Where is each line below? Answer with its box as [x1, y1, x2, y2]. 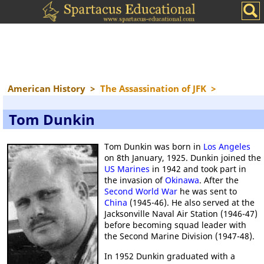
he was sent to [177, 186, 237, 197]
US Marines [104, 163, 150, 174]
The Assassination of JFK [100, 82, 206, 94]
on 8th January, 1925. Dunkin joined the [104, 152, 261, 163]
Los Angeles [203, 141, 250, 152]
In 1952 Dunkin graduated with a [104, 250, 235, 262]
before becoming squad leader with [104, 219, 246, 230]
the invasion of [104, 174, 165, 186]
